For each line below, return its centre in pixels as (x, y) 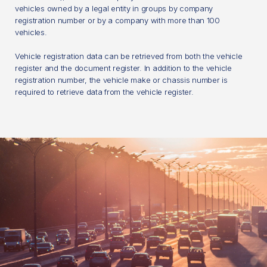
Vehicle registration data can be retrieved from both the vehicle (129, 56)
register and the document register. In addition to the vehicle (123, 68)
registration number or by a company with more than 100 (117, 20)
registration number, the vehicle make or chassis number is (121, 80)
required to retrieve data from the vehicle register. (104, 91)
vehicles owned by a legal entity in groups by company (114, 8)
